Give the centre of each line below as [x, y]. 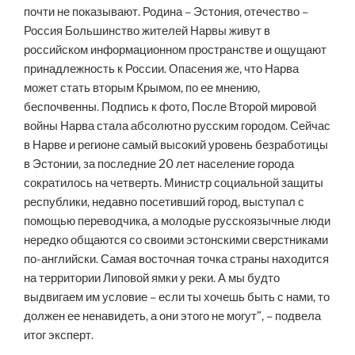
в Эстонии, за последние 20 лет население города [159, 164]
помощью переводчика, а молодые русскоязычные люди [177, 221]
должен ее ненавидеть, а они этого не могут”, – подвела [172, 317]
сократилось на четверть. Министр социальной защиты [174, 183]
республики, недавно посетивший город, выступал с [164, 202]
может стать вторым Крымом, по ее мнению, [142, 88]
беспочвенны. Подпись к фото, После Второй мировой [170, 107]
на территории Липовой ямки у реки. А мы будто [152, 279]
